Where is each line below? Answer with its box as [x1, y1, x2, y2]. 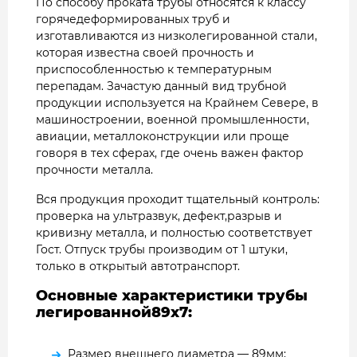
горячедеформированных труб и [36, 12, 230, 27]
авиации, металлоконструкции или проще [36, 129, 289, 144]
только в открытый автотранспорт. [36, 259, 240, 274]
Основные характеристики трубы [36, 287, 308, 305]
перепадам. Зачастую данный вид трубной [36, 79, 287, 94]
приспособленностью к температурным [36, 62, 272, 77]
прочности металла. [36, 163, 153, 178]
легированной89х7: [36, 304, 192, 322]
